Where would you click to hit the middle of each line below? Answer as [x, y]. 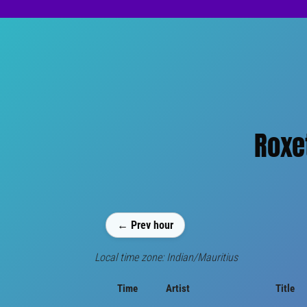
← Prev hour [145, 225]
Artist [178, 288]
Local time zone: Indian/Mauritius [166, 257]
